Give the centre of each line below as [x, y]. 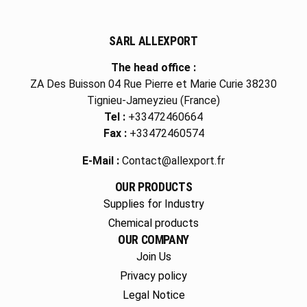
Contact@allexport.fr [173, 161]
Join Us [153, 257]
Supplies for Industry [153, 204]
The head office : [153, 67]
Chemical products [153, 223]
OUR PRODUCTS [153, 187]
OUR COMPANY [153, 240]
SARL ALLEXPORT [153, 41]
